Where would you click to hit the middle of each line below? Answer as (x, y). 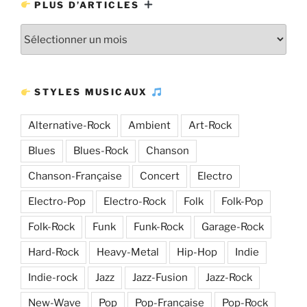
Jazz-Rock (229, 277)
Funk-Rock (159, 226)
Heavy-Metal (128, 252)
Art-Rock (210, 125)
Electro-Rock (135, 201)
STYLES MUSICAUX (91, 92)
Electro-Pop (57, 201)
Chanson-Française (75, 176)
